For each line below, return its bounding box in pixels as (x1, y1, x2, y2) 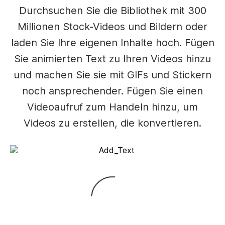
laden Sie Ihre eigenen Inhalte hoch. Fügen (11, 37, 214, 49)
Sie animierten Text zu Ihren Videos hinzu (14, 53, 211, 65)
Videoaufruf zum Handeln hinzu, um (27, 101, 198, 113)
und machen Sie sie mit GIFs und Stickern (14, 69, 211, 81)
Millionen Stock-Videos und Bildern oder (18, 21, 207, 33)
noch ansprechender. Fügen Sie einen (22, 85, 203, 97)
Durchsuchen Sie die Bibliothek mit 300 (19, 5, 206, 17)
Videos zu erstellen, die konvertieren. (24, 117, 201, 129)
